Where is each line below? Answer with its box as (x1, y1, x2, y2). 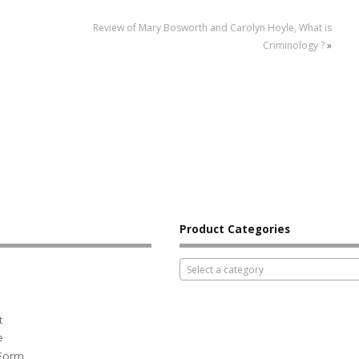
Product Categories (179, 221, 290, 236)
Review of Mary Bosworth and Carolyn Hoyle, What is (92, 20, 332, 34)
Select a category (186, 263, 264, 277)
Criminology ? (262, 38, 325, 52)
